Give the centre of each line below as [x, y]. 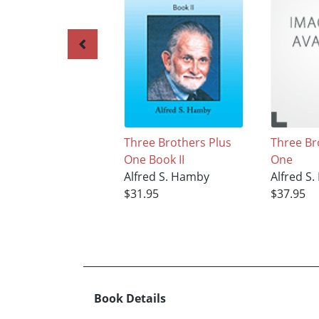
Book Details [130, 298]
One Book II [154, 160]
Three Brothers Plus [177, 143]
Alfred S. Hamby [166, 177]
